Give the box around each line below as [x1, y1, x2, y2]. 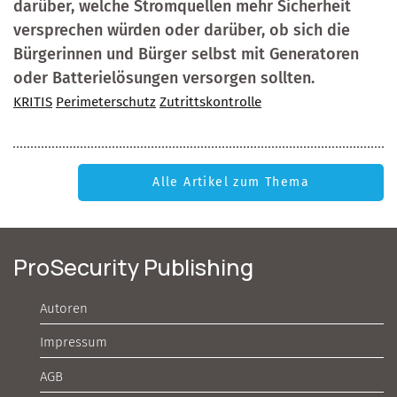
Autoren [40, 300, 88, 316]
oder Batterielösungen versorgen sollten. [13, 68, 315, 89]
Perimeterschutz [56, 94, 156, 111]
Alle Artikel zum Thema [152, 175, 309, 191]
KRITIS [13, 94, 52, 111]
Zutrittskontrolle [160, 94, 261, 111]
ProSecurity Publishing [13, 252, 253, 284]
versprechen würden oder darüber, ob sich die [13, 20, 350, 41]
